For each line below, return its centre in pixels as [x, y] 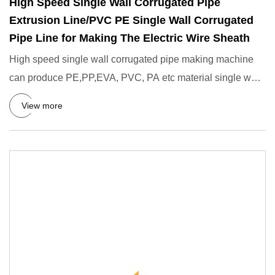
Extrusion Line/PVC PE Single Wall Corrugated [131, 20]
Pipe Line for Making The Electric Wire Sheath [130, 38]
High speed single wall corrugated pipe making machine [131, 59]
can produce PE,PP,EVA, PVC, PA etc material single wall [135, 78]
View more [42, 105]
